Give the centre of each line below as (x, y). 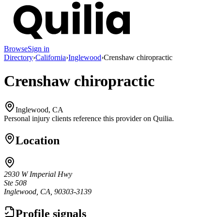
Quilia (163, 118)
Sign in (39, 48)
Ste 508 (15, 183)
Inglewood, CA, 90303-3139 (48, 192)
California (51, 57)
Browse (16, 48)
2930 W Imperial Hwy (38, 174)
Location (38, 140)
